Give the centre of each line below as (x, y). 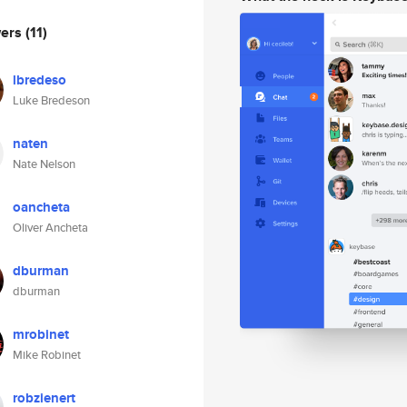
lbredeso (40, 80)
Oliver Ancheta (50, 228)
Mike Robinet (47, 355)
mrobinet (41, 334)
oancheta (41, 207)
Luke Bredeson (51, 100)
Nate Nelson (44, 164)
